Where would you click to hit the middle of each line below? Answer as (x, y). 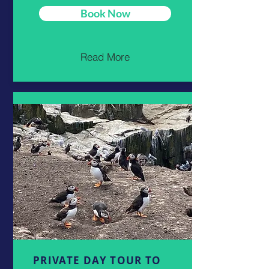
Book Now (105, 13)
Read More (105, 57)
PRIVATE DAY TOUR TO (97, 260)
